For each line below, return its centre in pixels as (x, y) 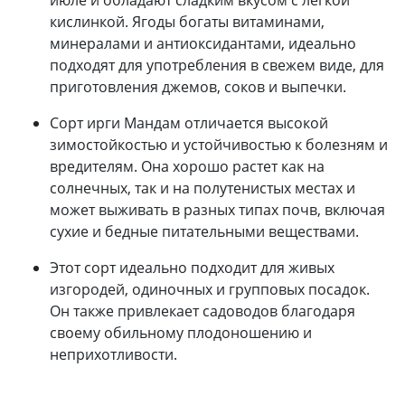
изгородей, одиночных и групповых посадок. (210, 289)
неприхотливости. (113, 354)
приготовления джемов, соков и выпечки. (198, 86)
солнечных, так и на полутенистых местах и (202, 188)
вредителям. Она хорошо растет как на (187, 166)
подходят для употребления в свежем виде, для (217, 65)
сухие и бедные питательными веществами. (204, 231)
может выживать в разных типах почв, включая (217, 209)
